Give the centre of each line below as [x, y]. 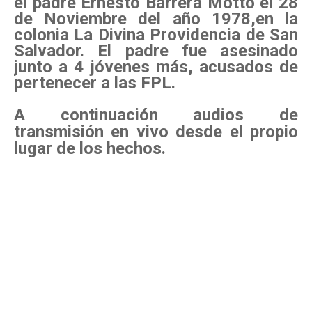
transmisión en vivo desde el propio [156, 132]
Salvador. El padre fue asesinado [156, 51]
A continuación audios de [156, 115]
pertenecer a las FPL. [97, 83]
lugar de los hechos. [92, 149]
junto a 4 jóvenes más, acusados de [156, 67]
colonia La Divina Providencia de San [156, 35]
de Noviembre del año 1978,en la [156, 19]
